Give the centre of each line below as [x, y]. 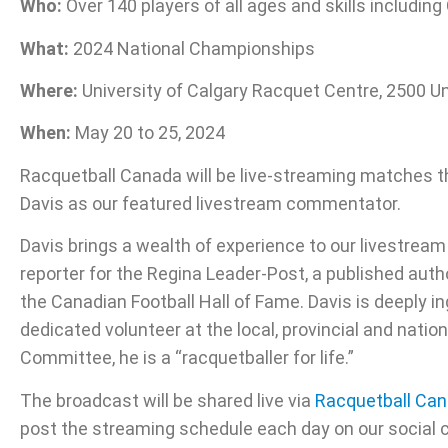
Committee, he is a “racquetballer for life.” [189, 358]
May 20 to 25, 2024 [148, 133]
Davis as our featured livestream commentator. [210, 203]
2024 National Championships [192, 48]
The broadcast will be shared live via [167, 400]
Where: [49, 91]
